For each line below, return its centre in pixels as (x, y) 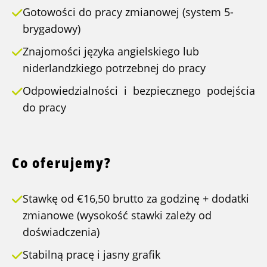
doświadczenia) (61, 232)
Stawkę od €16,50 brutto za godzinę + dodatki (136, 199)
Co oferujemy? (62, 163)
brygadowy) (52, 29)
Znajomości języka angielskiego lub (111, 52)
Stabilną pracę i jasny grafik (91, 255)
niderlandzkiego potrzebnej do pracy (114, 68)
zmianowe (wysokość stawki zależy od (117, 215)
